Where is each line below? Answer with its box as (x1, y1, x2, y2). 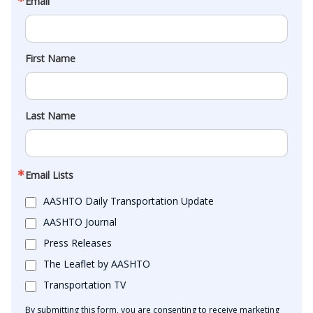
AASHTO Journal (43, 215, 117, 228)
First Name (25, 52, 75, 65)
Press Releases (43, 236, 112, 249)
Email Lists (25, 168, 73, 182)
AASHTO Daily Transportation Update (43, 194, 214, 208)
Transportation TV (43, 278, 126, 291)
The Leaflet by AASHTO (43, 257, 150, 270)
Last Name (25, 109, 75, 122)
